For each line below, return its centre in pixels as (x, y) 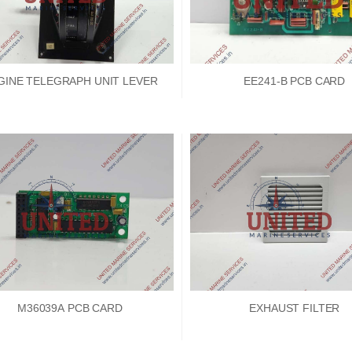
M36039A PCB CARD (70, 308)
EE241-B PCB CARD (295, 81)
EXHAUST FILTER (295, 308)
